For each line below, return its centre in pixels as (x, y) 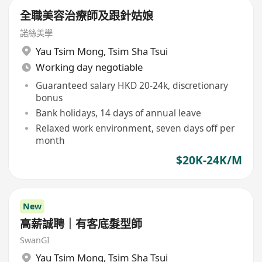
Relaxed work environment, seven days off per (135, 128)
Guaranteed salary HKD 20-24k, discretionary (132, 85)
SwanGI (35, 240)
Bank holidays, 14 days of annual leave (118, 113)
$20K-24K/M (209, 160)
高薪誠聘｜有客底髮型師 (81, 224)
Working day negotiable (89, 67)
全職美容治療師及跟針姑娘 (87, 16)
